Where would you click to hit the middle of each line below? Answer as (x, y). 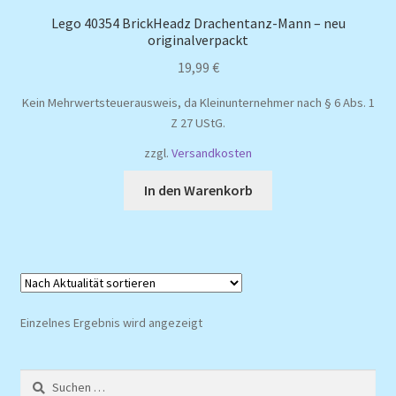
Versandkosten (212, 153)
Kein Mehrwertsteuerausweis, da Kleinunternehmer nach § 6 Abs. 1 (198, 102)
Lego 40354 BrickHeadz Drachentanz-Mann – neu (198, 23)
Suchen (38, 378)
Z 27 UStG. (198, 122)
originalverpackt (198, 40)
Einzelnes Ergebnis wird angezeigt (111, 323)
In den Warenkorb (198, 190)
